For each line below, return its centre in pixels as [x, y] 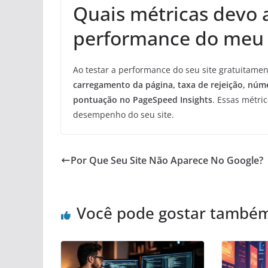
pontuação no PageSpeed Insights [143, 100]
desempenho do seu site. [124, 115]
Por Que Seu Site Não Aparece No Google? [167, 161]
